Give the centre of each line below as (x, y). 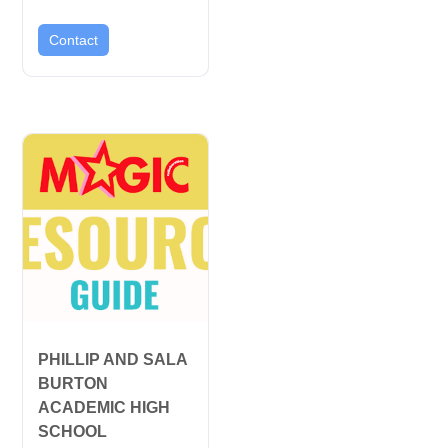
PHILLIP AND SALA (112, 359)
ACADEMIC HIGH (103, 407)
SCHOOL (72, 431)
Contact (73, 39)
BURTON (72, 383)
